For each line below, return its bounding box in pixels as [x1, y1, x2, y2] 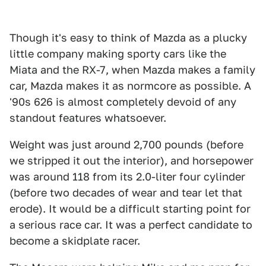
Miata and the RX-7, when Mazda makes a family [9, 64, 255, 76]
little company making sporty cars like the [9, 47, 226, 60]
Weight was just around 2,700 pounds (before [9, 138, 243, 151]
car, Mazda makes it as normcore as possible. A [9, 80, 251, 92]
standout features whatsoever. [9, 112, 166, 124]
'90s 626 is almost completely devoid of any [9, 96, 236, 108]
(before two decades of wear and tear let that [9, 186, 242, 199]
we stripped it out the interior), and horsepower [9, 154, 254, 167]
